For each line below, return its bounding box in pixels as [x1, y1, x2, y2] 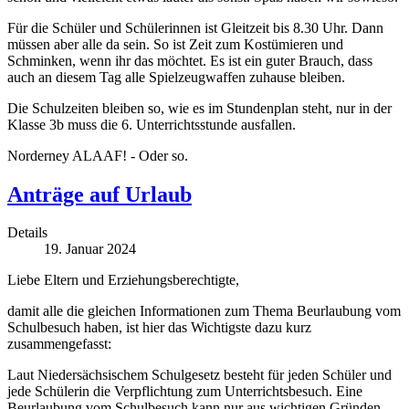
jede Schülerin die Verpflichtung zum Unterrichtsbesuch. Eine [7, 383, 362, 400]
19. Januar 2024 [44, 241, 136, 257]
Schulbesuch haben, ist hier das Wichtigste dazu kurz [7, 320, 311, 336]
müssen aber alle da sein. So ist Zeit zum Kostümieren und [7, 36, 343, 52]
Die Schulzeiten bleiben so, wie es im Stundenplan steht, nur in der [7, 100, 392, 116]
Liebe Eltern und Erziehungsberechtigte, [7, 272, 239, 288]
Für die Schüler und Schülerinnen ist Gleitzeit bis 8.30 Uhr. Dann [7, 19, 383, 36]
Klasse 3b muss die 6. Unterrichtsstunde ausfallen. [7, 116, 296, 132]
